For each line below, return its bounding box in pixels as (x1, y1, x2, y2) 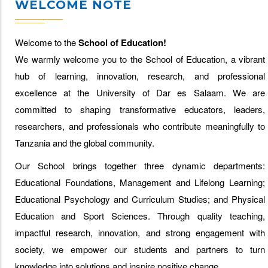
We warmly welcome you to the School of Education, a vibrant (15, 53, 265, 66)
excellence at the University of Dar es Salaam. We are (15, 86, 265, 99)
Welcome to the (15, 36, 78, 49)
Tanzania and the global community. (15, 136, 154, 150)
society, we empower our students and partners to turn (15, 243, 265, 256)
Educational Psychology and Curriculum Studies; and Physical (15, 193, 265, 206)
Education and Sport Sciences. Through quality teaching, (15, 209, 265, 223)
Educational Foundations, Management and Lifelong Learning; (15, 176, 265, 189)
